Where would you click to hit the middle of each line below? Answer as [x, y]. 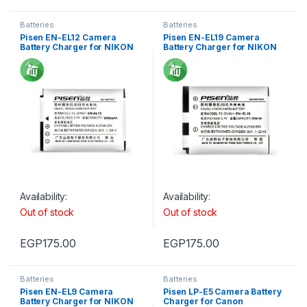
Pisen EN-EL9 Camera [67, 291]
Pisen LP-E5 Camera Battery [222, 291]
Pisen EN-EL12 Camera [69, 37]
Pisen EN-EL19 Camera [212, 37]
